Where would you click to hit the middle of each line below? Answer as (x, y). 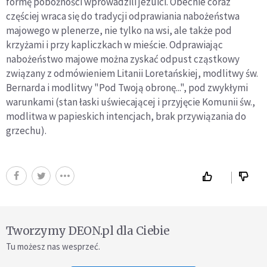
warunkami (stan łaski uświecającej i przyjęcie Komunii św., (131, 102)
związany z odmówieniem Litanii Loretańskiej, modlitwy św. (132, 73)
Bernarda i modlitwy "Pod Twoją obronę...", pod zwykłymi (127, 87)
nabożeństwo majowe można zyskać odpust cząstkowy (123, 59)
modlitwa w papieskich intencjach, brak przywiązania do (126, 116)
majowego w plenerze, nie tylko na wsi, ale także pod (119, 30)
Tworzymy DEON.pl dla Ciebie (88, 230)
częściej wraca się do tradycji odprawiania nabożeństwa (123, 16)
